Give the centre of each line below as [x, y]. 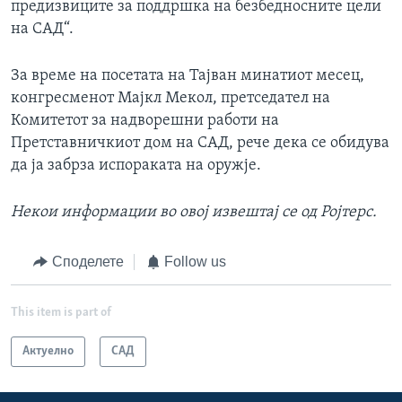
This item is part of [61, 312]
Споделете [87, 262]
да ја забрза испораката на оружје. [136, 166]
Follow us [195, 262]
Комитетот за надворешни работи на [145, 121]
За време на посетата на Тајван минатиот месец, [188, 76]
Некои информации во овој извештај [146, 213]
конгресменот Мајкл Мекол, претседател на [170, 99]
